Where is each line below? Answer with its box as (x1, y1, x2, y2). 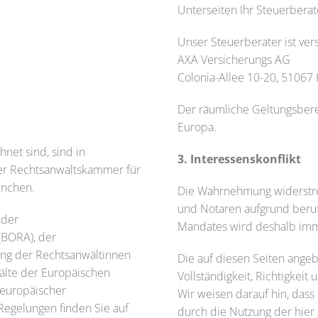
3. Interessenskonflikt (177, 151, 301, 167)
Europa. (177, 119, 216, 135)
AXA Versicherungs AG (177, 52, 290, 67)
